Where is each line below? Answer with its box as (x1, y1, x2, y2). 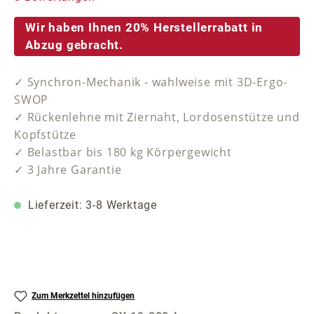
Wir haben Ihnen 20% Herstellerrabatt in (25, 20, 264, 34)
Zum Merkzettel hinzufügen (32, 291, 135, 301)
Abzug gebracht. (25, 37, 124, 52)
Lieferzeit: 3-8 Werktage (25, 198, 157, 212)
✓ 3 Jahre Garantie (14, 162, 122, 178)
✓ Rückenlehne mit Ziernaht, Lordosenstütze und (14, 109, 300, 125)
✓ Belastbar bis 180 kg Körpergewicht (14, 144, 232, 161)
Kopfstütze (14, 127, 77, 143)
